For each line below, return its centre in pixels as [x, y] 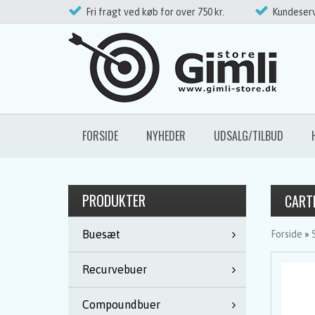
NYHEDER [166, 136]
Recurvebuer [115, 269]
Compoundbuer [121, 304]
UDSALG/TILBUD [249, 136]
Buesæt [101, 234]
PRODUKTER [114, 200]
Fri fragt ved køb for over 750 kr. [155, 12]
